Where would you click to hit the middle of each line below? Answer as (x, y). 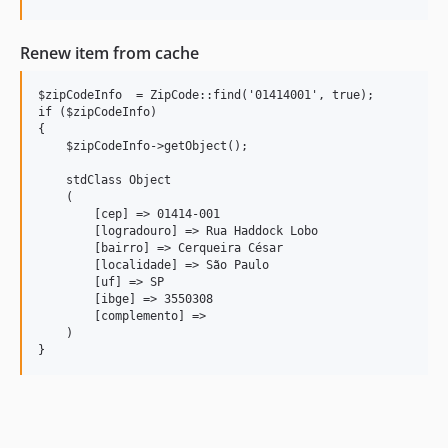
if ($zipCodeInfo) (101, 111)
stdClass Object (104, 179)
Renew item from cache (109, 52)
